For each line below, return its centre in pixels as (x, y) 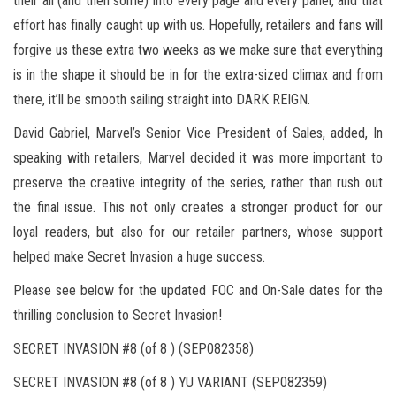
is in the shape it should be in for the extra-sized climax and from (198, 74)
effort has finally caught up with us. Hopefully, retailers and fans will (198, 25)
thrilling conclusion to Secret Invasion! (118, 315)
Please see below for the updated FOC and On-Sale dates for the (198, 290)
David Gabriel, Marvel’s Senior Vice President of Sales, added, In (198, 133)
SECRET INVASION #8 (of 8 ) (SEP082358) (133, 348)
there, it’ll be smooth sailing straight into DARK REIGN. (162, 99)
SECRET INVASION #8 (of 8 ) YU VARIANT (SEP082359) (170, 382)
